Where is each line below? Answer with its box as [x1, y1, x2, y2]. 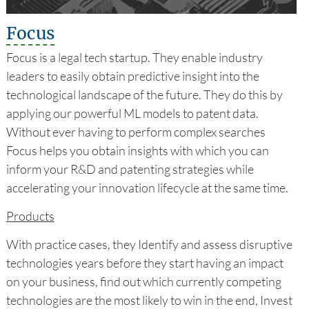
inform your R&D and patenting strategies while [6, 161, 254, 177]
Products [6, 208, 54, 223]
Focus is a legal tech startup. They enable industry [6, 49, 263, 65]
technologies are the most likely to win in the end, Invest [6, 292, 292, 308]
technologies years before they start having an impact [6, 255, 283, 270]
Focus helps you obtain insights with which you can [6, 142, 269, 158]
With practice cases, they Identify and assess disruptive [6, 236, 292, 252]
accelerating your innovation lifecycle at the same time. [6, 179, 288, 195]
